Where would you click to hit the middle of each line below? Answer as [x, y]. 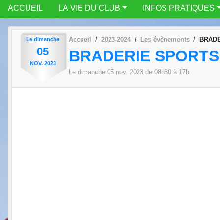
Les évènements [165, 39]
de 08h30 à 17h [166, 72]
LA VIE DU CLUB [89, 8]
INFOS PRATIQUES [179, 8]
